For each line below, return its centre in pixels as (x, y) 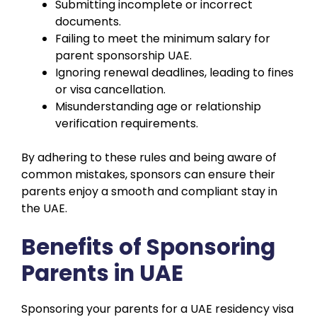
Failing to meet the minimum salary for (163, 38)
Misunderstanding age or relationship (158, 106)
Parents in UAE (102, 273)
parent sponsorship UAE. (123, 55)
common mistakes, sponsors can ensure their (148, 174)
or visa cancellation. (110, 89)
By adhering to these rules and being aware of (149, 157)
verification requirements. (127, 123)
